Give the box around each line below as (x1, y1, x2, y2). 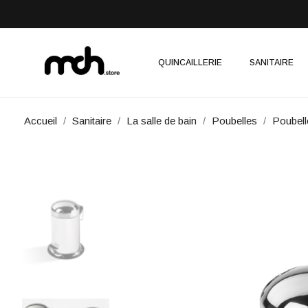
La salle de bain (126, 115, 197, 126)
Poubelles (212, 115, 257, 126)
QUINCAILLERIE (158, 58, 222, 67)
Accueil (24, 115, 57, 126)
